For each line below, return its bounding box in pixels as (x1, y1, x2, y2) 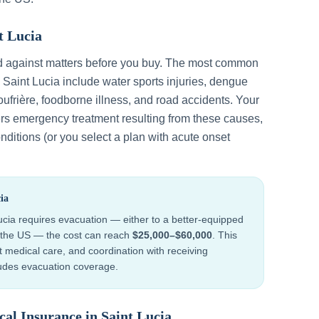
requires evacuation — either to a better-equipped (16, 214, 244, 225)
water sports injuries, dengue (103, 75, 248, 88)
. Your (230, 94, 259, 106)
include (60, 75, 103, 88)
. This (212, 229, 237, 241)
